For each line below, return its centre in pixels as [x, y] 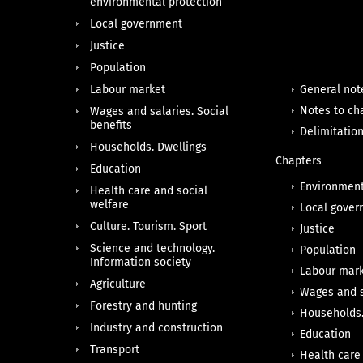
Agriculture [118, 284]
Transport [115, 350]
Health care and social [149, 191]
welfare [109, 205]
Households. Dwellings [148, 147]
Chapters [299, 161]
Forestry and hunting [143, 306]
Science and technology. [152, 248]
